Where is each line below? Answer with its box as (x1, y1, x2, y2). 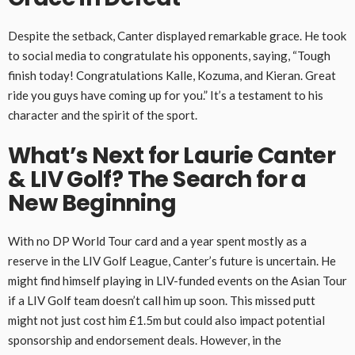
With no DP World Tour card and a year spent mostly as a (8, 234, 307, 249)
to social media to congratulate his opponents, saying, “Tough (8, 48, 330, 63)
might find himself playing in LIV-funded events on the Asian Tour (8, 273, 347, 288)
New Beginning (8, 188, 176, 219)
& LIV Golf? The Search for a (8, 164, 307, 196)
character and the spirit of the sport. (8, 108, 197, 123)
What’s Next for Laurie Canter (8, 140, 336, 172)
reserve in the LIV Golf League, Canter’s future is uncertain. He (8, 254, 336, 269)
